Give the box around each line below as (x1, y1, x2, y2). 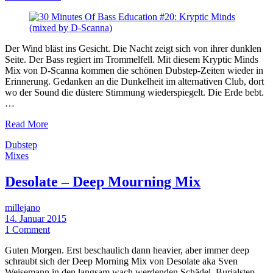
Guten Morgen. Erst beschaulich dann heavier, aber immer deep (5, 245, 249, 256)
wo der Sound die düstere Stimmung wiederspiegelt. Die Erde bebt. (5, 87, 264, 98)
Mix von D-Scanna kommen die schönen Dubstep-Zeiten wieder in (5, 65, 263, 76)
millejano (5, 202, 40, 213)
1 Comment (5, 224, 50, 235)
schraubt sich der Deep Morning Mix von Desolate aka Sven (5, 256, 238, 267)
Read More (5, 119, 48, 130)
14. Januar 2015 (5, 213, 66, 224)
